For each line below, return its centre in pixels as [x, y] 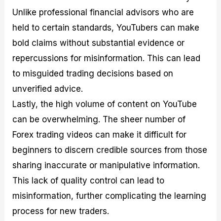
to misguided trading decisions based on [93, 73]
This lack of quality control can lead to [89, 180]
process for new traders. [61, 211]
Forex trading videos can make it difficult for [100, 134]
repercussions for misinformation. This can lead [107, 58]
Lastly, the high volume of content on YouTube [105, 104]
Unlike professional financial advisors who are [103, 12]
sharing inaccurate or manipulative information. [106, 165]
